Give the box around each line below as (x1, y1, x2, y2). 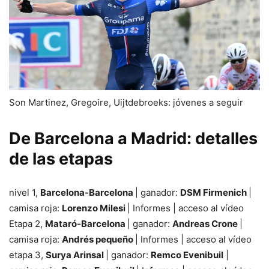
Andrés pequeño (62, 233, 135, 245)
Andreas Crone (172, 217, 240, 229)
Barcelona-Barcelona (40, 186, 135, 198)
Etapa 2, (9, 217, 45, 229)
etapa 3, (9, 249, 46, 261)
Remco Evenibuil (151, 249, 223, 261)
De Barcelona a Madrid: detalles (9, 128, 258, 148)
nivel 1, (9, 186, 40, 198)
